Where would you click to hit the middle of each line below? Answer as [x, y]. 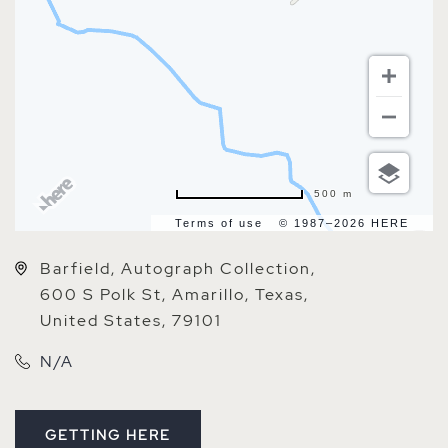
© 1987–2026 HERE [344, 223]
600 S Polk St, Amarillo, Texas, [174, 295]
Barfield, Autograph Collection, [178, 269]
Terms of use [219, 223]
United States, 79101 [131, 321]
